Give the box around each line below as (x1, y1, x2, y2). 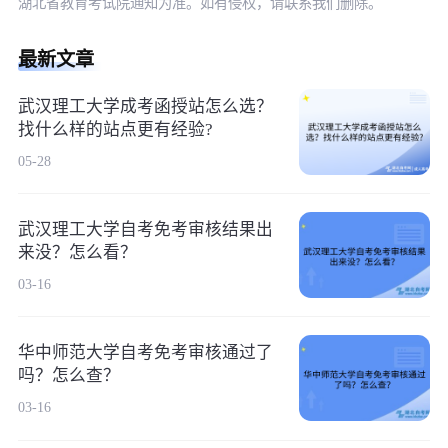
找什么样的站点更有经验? (17, 120, 213, 140)
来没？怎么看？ (17, 243, 137, 263)
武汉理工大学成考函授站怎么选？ (17, 97, 273, 117)
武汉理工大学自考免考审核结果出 (17, 220, 273, 240)
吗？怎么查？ (17, 366, 120, 386)
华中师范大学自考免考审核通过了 (17, 343, 273, 363)
